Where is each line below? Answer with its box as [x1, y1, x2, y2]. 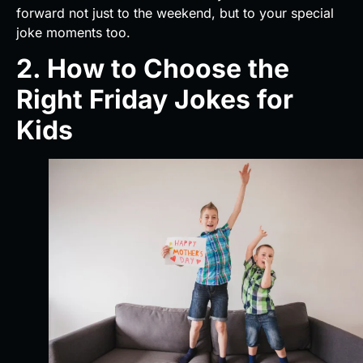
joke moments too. [16, 23, 130, 41]
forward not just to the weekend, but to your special [16, 4, 334, 21]
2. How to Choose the [16, 53, 289, 85]
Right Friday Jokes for [16, 83, 293, 116]
